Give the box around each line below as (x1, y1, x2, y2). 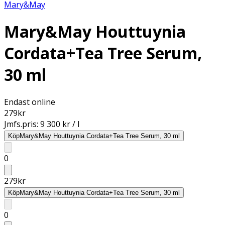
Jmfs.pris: (4, 118, 40, 130)
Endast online (4, 96, 55, 107)
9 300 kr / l (40, 118, 79, 130)
